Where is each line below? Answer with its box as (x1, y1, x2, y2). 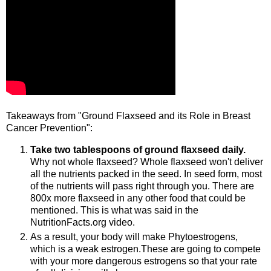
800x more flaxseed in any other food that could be (30, 192, 246, 203)
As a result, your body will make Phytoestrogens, (30, 231, 238, 242)
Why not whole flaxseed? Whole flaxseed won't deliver (30, 156, 263, 167)
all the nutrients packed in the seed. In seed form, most (30, 168, 262, 179)
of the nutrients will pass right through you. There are (30, 180, 254, 191)
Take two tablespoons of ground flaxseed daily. (30, 144, 246, 155)
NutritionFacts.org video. (30, 217, 135, 227)
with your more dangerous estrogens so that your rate (30, 255, 257, 266)
